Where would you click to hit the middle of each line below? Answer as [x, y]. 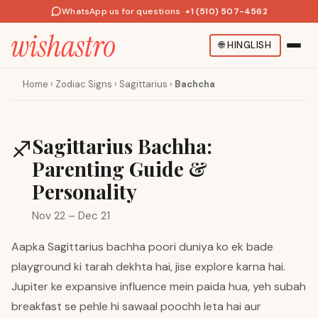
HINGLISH [250, 45]
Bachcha [195, 84]
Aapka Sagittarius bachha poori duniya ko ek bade [142, 247]
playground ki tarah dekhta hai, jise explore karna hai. [148, 267]
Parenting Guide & [120, 169]
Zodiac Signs [84, 84]
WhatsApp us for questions [121, 11]
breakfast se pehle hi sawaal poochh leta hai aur [136, 306]
